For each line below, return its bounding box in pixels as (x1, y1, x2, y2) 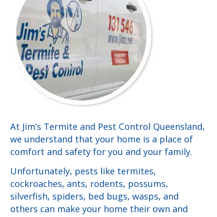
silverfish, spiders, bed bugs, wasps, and (10, 190, 179, 202)
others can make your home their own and (10, 202, 188, 215)
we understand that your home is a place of (10, 133, 193, 145)
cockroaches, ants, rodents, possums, (10, 177, 168, 189)
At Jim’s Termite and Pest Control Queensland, (10, 120, 205, 132)
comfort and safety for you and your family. (10, 145, 192, 157)
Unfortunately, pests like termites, (10, 165, 156, 177)
